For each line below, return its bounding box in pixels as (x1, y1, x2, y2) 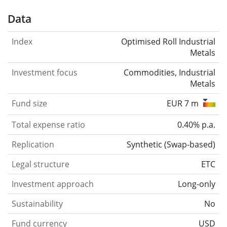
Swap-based (167, 139, 213, 150)
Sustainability (12, 198, 63, 209)
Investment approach (12, 178, 94, 190)
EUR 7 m (167, 98, 201, 109)
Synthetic (127, 139, 162, 150)
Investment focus (12, 67, 78, 78)
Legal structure (12, 159, 69, 170)
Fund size (12, 98, 47, 109)
